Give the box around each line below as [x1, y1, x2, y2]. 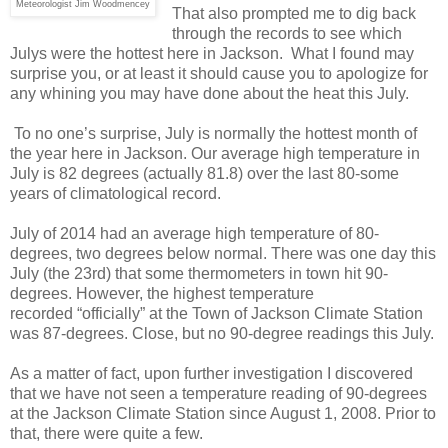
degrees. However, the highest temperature [10, 285, 314, 303]
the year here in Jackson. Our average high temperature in [10, 145, 420, 163]
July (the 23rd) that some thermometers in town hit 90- [10, 265, 388, 283]
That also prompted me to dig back [171, 5, 416, 23]
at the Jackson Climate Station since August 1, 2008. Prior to [10, 405, 436, 423]
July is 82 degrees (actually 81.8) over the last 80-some [10, 165, 399, 183]
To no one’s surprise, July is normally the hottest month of [10, 125, 417, 143]
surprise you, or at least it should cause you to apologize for [10, 65, 428, 83]
